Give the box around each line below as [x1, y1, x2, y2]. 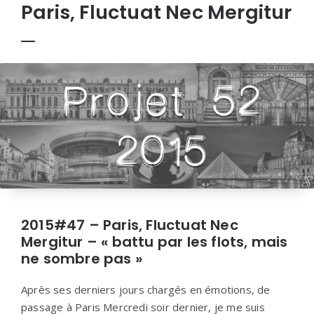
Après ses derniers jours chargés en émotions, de [21, 282, 271, 297]
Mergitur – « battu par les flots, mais [21, 232, 288, 252]
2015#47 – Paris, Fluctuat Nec [21, 215, 238, 235]
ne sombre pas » [21, 249, 142, 269]
